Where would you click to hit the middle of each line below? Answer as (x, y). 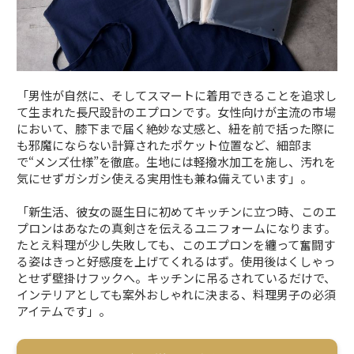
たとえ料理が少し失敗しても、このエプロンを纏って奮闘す (176, 244)
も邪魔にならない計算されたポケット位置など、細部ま (165, 145)
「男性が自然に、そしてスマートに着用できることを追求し (177, 95)
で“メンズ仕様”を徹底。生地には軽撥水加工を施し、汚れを (177, 161)
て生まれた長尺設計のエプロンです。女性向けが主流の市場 (177, 111)
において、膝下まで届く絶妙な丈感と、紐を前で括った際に (176, 128)
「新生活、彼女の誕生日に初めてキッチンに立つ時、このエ (177, 211)
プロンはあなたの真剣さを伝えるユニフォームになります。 (177, 228)
